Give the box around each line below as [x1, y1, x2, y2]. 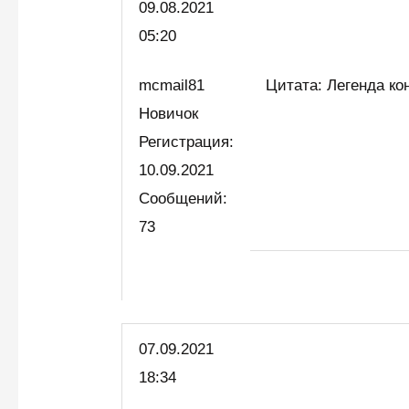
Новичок [139, 104, 208, 122]
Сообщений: [139, 189, 228, 207]
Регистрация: [139, 132, 235, 151]
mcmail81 [139, 76, 205, 94]
